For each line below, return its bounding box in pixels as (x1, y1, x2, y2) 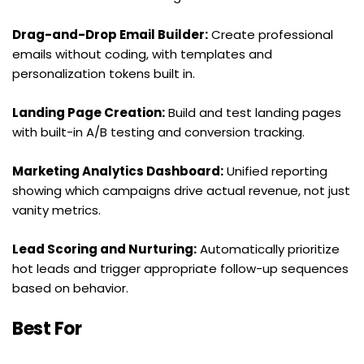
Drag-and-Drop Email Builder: (12, 26, 208, 44)
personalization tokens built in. (12, 65, 195, 83)
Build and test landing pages (165, 104, 341, 122)
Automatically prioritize (197, 240, 340, 258)
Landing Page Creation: (12, 104, 165, 122)
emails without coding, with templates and (12, 45, 272, 63)
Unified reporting (223, 162, 327, 180)
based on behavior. (12, 279, 128, 297)
